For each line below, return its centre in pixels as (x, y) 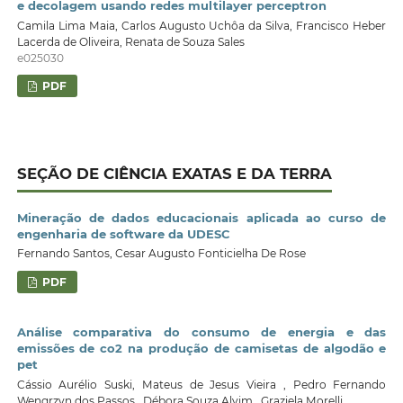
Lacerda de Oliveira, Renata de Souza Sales (130, 41)
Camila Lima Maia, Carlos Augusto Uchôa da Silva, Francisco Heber (201, 25)
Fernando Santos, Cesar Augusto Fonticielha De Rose (161, 254)
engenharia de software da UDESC (123, 233)
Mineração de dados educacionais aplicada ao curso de (201, 217)
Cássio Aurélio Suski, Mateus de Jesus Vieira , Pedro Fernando (201, 384)
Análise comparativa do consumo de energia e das (201, 332)
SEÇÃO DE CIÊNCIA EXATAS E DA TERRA (174, 173)
